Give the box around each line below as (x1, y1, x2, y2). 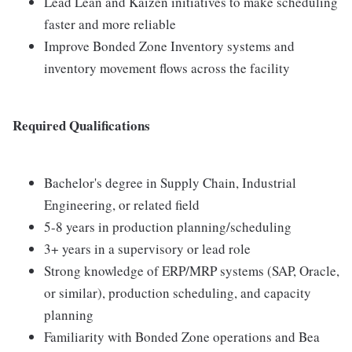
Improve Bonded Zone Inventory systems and (44, 37, 295, 55)
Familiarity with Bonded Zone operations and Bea (44, 328, 320, 346)
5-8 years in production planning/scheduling (44, 218, 291, 236)
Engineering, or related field (44, 196, 200, 214)
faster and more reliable (44, 15, 176, 33)
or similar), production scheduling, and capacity (44, 284, 311, 302)
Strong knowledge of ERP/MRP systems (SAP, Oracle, (44, 262, 339, 280)
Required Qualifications (13, 115, 150, 135)
